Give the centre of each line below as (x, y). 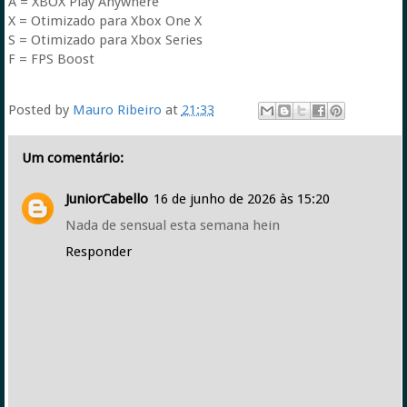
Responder (98, 252)
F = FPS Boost (51, 59)
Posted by (40, 109)
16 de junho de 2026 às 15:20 (241, 199)
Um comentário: (72, 158)
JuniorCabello (106, 199)
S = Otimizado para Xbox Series (105, 40)
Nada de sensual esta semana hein (172, 225)
